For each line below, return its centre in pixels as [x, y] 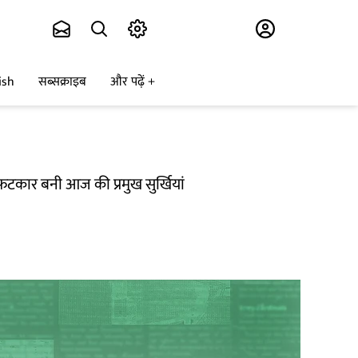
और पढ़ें [127, 82]
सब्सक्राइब [62, 82]
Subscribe [189, 29]
